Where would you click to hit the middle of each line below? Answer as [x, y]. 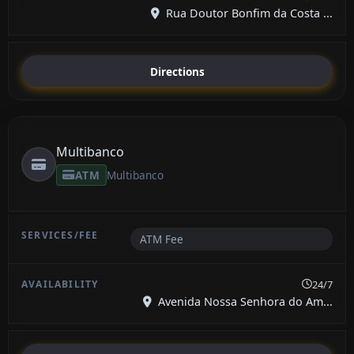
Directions [177, 71]
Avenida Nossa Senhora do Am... [244, 302]
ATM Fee [161, 239]
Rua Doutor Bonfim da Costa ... [248, 13]
